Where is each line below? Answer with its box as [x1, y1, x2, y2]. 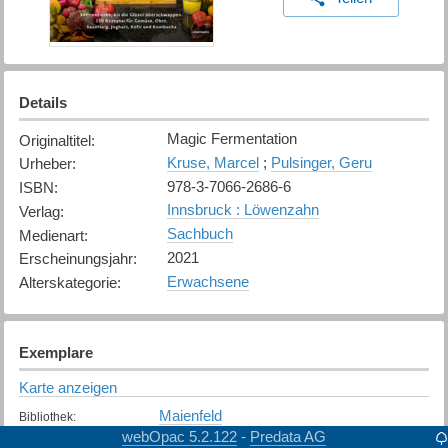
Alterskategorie [18, 274, 117, 292]
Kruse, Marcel [166, 153, 259, 171]
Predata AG [250, 427, 326, 445]
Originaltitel [18, 131, 91, 149]
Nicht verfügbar [158, 426, 259, 444]
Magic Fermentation [166, 130, 297, 148]
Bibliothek [18, 409, 73, 424]
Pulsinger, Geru [270, 153, 372, 171]
